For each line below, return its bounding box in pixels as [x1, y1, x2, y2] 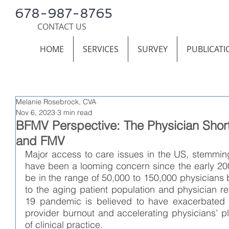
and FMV [16, 133, 65, 148]
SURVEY [138, 43, 168, 55]
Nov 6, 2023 [16, 107, 55, 117]
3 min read [57, 107, 93, 117]
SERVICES [83, 43, 119, 55]
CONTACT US [37, 21, 86, 32]
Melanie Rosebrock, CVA [16, 97, 96, 106]
